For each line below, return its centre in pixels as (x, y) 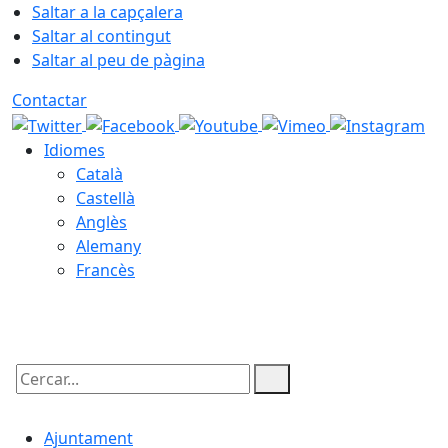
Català (99, 173)
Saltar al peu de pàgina (118, 60)
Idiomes (74, 149)
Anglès (101, 221)
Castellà (105, 197)
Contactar (49, 100)
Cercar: (38, 395)
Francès (105, 269)
